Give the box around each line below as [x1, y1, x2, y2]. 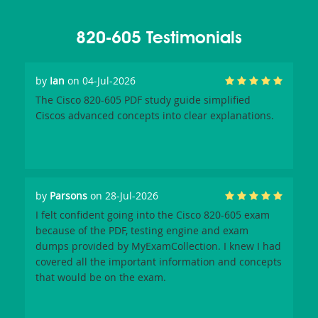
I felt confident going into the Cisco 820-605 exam [35, 208, 270, 222]
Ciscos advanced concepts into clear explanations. [35, 109, 274, 123]
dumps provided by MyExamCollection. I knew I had [35, 239, 281, 253]
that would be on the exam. [35, 270, 166, 285]
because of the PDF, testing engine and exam [35, 224, 248, 238]
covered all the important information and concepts [35, 255, 282, 269]
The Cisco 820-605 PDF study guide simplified [35, 93, 251, 107]
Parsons [50, 189, 87, 203]
